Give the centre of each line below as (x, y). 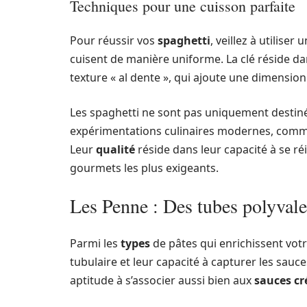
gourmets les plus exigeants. (144, 168)
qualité (115, 149)
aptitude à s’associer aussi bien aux (162, 280)
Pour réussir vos (114, 40)
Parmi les (95, 243)
